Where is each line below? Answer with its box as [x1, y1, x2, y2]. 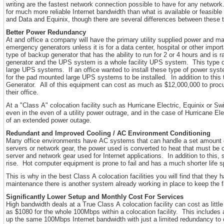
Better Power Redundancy [6, 28, 86, 36]
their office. [6, 88, 38, 96]
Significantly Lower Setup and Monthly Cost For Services [6, 193, 183, 200]
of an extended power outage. [6, 116, 91, 124]
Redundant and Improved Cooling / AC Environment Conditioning [6, 129, 210, 137]
